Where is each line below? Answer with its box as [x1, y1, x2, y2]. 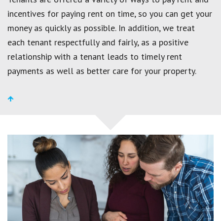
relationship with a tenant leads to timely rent [7, 50, 182, 62]
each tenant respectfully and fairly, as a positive [7, 36, 188, 48]
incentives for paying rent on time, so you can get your [7, 7, 212, 19]
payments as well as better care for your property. [7, 65, 196, 76]
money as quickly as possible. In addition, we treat [7, 22, 195, 34]
